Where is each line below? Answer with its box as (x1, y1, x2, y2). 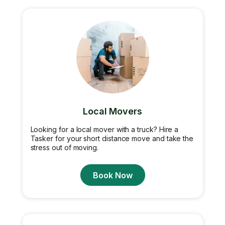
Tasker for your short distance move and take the (30, 134, 194, 143)
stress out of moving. (30, 143, 99, 152)
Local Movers (83, 106, 142, 117)
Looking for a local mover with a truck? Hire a (30, 125, 179, 134)
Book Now (92, 170, 133, 180)
